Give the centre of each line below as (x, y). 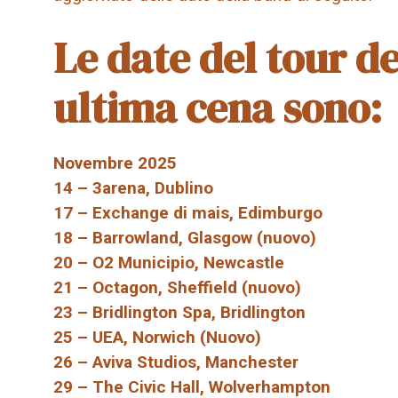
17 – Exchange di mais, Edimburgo (188, 212)
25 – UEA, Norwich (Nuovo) (157, 337)
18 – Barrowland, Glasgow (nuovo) (185, 237)
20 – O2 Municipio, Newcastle (169, 262)
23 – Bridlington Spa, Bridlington (179, 312)
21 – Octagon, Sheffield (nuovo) (177, 287)
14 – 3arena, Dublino (133, 187)
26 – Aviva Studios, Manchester (176, 362)
